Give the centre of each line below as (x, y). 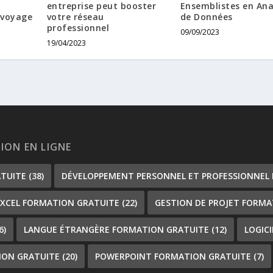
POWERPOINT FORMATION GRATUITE (173, 257)
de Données (206, 17)
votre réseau (75, 17)
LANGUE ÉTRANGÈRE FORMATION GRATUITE (117, 230)
